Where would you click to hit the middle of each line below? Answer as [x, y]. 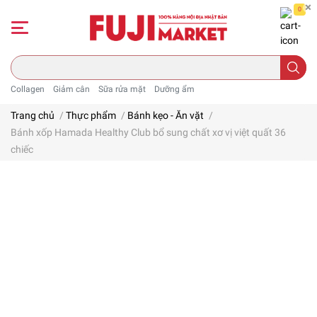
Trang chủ [33, 115]
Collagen [28, 89]
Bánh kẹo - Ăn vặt [166, 115]
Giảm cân [71, 89]
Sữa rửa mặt [122, 89]
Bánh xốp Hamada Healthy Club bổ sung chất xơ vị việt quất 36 [148, 132]
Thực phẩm [91, 115]
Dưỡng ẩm [174, 89]
